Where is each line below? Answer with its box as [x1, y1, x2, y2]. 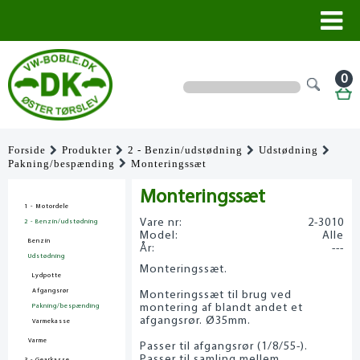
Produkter [62, 144, 112, 156]
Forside [8, 144, 46, 156]
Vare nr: [140, 217, 183, 230]
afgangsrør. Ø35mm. [140, 315, 252, 328]
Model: [140, 230, 179, 243]
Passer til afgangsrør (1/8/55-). [140, 341, 309, 354]
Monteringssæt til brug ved [140, 289, 292, 302]
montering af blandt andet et [140, 302, 304, 315]
